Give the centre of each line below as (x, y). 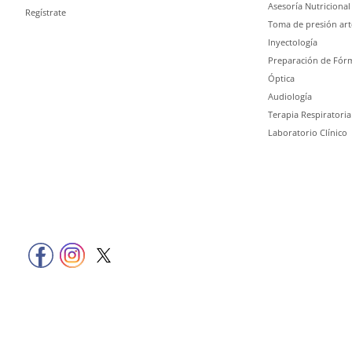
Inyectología (293, 42)
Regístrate (46, 13)
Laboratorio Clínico (308, 133)
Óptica (281, 79)
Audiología (290, 97)
